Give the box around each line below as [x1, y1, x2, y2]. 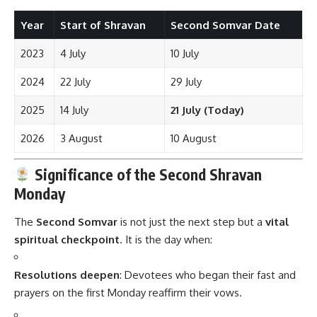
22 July [59, 75, 91, 89]
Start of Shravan [59, 18, 146, 33]
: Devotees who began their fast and [120, 267, 296, 282]
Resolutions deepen [14, 267, 120, 282]
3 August [59, 132, 103, 146]
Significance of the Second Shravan [30, 165, 262, 185]
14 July [59, 103, 88, 117]
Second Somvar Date [170, 18, 280, 33]
